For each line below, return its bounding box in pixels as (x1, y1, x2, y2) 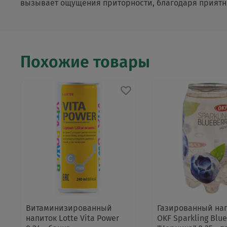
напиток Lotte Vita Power (26, 213, 119, 223)
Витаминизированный (26, 203, 112, 213)
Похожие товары (20, 52, 150, 71)
